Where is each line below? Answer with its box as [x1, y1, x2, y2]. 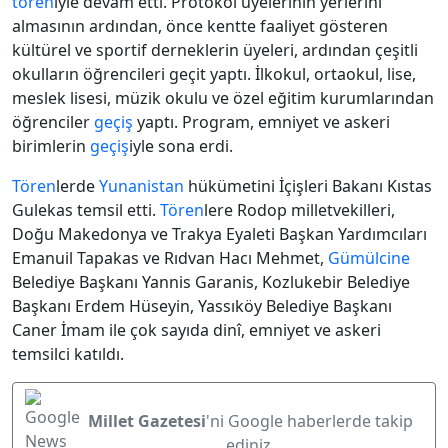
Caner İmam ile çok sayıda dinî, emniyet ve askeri [12, 319, 381, 342]
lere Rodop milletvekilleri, [204, 199, 395, 222]
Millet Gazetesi [87, 410, 206, 433]
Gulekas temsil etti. [12, 199, 160, 222]
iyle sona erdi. [129, 135, 233, 158]
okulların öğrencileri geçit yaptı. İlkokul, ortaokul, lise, [12, 63, 416, 86]
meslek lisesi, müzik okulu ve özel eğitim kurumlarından [12, 87, 434, 110]
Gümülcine [328, 247, 410, 270]
